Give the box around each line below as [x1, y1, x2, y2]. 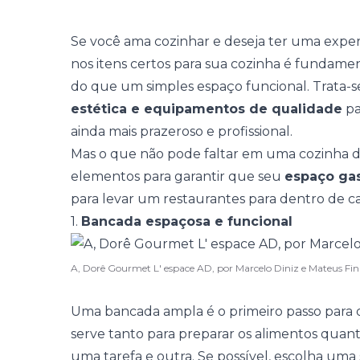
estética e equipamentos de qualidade [71, 101, 342, 117]
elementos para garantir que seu [71, 169, 284, 184]
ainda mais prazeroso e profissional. [71, 124, 292, 139]
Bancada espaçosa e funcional [81, 214, 292, 229]
